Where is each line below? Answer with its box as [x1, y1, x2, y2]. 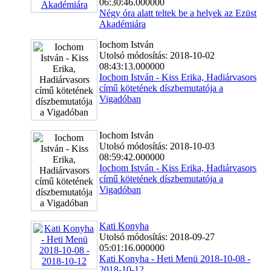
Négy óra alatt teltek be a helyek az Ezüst [99, 7, 256, 18]
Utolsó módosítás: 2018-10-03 [99, 140, 215, 151]
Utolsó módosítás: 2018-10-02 [99, 50, 215, 60]
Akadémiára [99, 18, 146, 29]
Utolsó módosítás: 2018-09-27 [99, 231, 215, 242]
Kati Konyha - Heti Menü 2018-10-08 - [99, 253, 250, 264]
